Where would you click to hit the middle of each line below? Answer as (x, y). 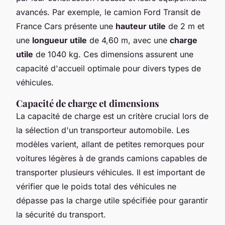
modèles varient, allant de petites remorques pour (110, 144)
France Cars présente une (66, 26)
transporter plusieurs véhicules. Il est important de (110, 172)
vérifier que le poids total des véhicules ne (96, 186)
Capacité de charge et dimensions (88, 103)
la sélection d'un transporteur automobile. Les (103, 130)
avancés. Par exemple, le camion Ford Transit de (108, 12)
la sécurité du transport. (61, 214)
